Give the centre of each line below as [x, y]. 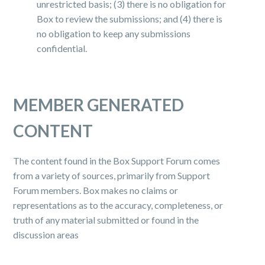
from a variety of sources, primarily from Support [112, 175]
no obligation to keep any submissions [114, 33]
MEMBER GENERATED [99, 105]
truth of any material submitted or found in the [106, 220]
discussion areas [46, 235]
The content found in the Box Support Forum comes [117, 161]
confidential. [62, 48]
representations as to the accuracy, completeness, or [118, 205]
